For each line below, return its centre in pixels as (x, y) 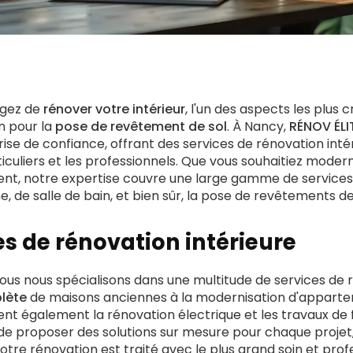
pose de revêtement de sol (141, 126)
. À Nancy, (258, 126)
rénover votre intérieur (114, 109)
